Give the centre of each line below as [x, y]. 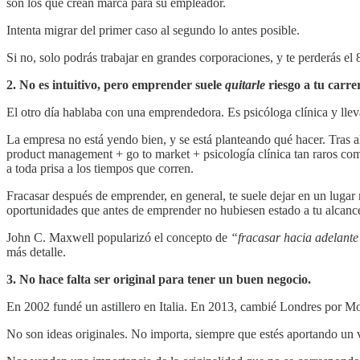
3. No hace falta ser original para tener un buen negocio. [159, 280]
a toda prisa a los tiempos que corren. [100, 169]
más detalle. [36, 252]
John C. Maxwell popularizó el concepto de [119, 238]
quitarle [245, 85]
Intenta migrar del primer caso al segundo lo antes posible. [153, 31]
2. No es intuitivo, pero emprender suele [116, 85]
